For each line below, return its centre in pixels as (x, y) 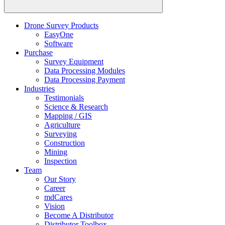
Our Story (60, 179)
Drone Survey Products (61, 26)
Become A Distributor (79, 215)
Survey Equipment (74, 62)
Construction (65, 143)
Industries (39, 89)
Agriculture (62, 125)
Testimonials (64, 98)
